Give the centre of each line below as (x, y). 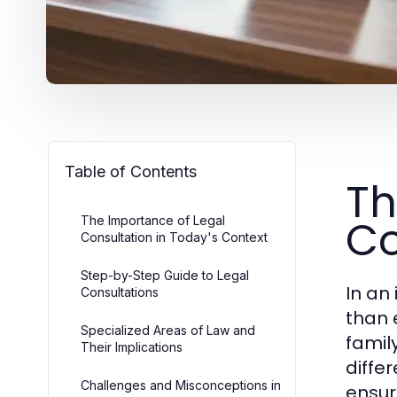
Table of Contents (131, 171)
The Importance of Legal (153, 220)
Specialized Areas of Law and (168, 330)
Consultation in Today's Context (174, 237)
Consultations (120, 292)
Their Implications (132, 347)
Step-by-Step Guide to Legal (165, 275)
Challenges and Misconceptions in (181, 385)
